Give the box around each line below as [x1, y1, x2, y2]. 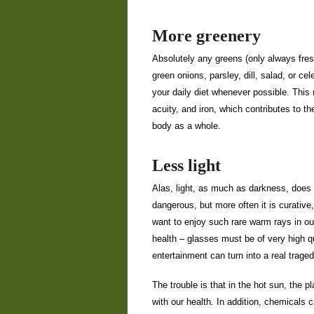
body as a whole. [152, 121, 221, 131]
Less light [152, 156, 221, 175]
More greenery [152, 27, 261, 45]
